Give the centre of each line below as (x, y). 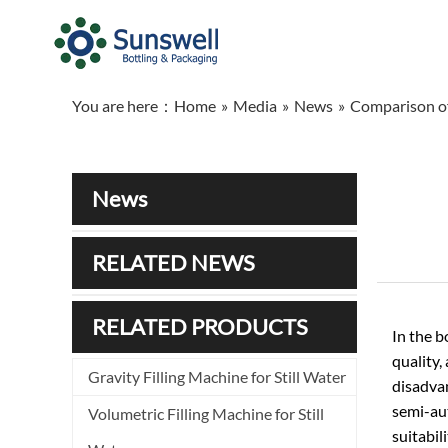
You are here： (123, 105)
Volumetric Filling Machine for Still (206, 413)
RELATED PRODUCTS (200, 326)
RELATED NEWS (173, 262)
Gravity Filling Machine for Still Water (217, 376)
